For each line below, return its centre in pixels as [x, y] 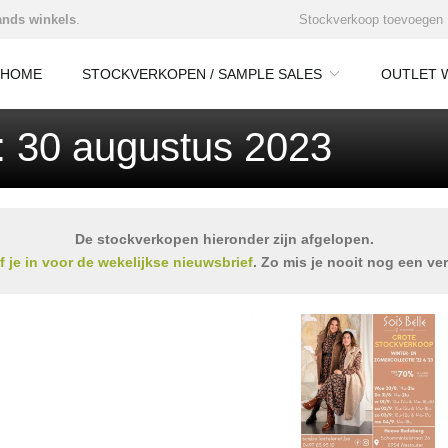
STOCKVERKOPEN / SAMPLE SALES [202, 74]
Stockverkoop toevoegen [371, 19]
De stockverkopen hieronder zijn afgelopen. [224, 239]
